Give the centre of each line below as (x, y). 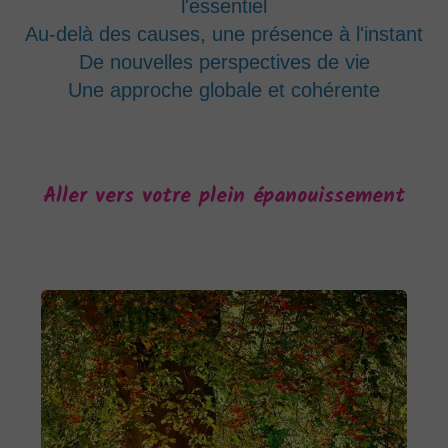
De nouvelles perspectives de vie (224, 62)
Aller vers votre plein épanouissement (224, 196)
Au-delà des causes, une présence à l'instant (224, 34)
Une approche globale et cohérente (224, 90)
